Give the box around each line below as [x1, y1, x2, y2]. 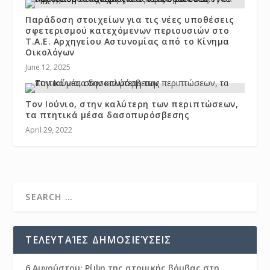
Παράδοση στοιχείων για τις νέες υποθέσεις [25, 14, 234, 26]
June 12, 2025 [25, 62, 71, 73]
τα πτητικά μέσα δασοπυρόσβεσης [25, 109, 190, 121]
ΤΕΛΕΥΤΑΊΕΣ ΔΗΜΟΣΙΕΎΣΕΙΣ [25, 233, 172, 247]
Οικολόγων [25, 46, 75, 58]
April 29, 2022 [25, 125, 73, 136]
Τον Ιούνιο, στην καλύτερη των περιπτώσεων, [25, 98, 239, 110]
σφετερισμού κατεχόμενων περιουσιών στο [25, 25, 230, 37]
